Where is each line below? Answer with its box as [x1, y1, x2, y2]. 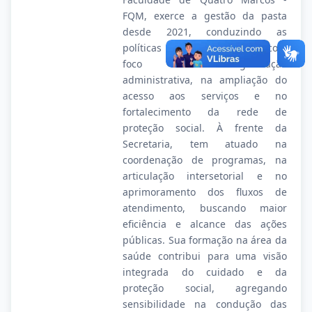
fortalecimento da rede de [123, 105, 287, 118]
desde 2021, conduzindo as [123, 25, 287, 38]
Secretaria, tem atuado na [123, 137, 287, 150]
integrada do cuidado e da [123, 265, 287, 279]
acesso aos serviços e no [123, 89, 287, 102]
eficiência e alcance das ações [123, 217, 287, 231]
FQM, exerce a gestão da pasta [123, 9, 287, 22]
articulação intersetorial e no [123, 169, 287, 182]
